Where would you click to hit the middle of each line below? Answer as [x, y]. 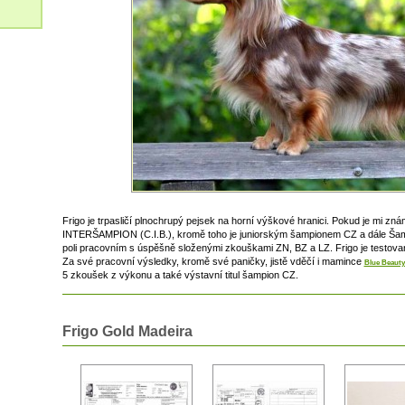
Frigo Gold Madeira [127, 331]
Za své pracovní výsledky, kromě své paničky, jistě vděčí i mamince [213, 262]
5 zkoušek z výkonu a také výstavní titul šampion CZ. [180, 275]
